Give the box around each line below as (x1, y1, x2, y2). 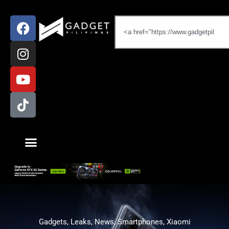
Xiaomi (166, 217, 191, 226)
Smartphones (117, 217, 163, 226)
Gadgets (38, 217, 67, 226)
